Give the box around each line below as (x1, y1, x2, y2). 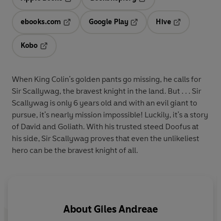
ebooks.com (21, 17, 61, 26)
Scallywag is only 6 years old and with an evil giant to (12, 98, 197, 108)
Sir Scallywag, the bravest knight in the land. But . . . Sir (12, 86, 201, 96)
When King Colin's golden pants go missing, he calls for (12, 74, 201, 84)
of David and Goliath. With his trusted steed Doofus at (12, 121, 199, 131)
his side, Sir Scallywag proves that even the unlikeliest (12, 133, 199, 143)
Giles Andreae (94, 203, 158, 216)
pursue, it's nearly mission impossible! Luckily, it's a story (12, 110, 208, 119)
